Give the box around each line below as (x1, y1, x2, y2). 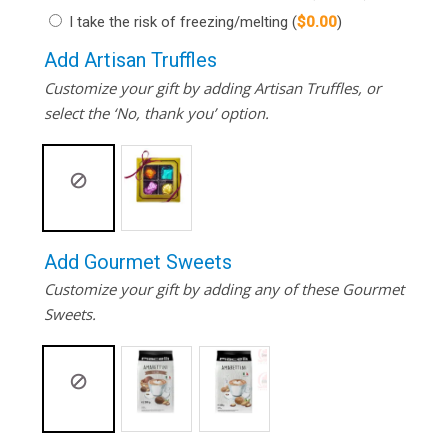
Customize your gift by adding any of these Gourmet (43, 278, 404, 299)
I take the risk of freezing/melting (68, 13, 292, 32)
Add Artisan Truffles (43, 48, 217, 73)
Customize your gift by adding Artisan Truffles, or (43, 77, 381, 98)
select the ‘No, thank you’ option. (43, 102, 269, 123)
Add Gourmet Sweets (43, 249, 232, 274)
